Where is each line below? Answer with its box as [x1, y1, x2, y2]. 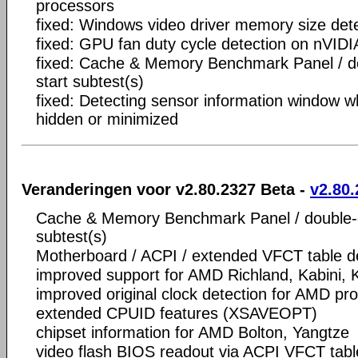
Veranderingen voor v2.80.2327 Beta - [22, 180, 310, 198]
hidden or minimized [36, 110, 178, 128]
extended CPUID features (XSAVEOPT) [36, 304, 317, 322]
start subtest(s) [36, 73, 144, 90]
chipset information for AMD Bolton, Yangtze [36, 323, 349, 341]
